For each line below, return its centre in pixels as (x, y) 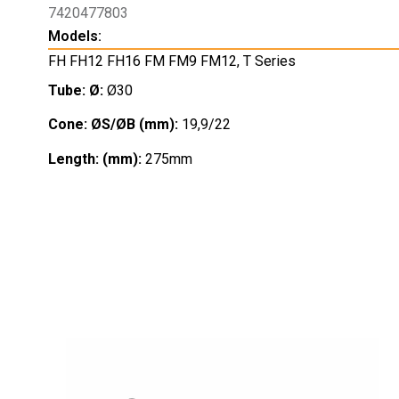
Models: (74, 36)
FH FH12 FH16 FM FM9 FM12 (142, 61)
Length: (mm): (96, 159)
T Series (269, 61)
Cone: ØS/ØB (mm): (114, 125)
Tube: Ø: (77, 90)
